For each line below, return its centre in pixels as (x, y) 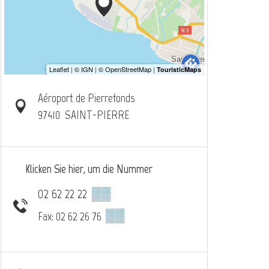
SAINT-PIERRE (97, 114)
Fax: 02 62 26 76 (71, 216)
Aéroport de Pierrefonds (86, 98)
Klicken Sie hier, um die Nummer (89, 168)
